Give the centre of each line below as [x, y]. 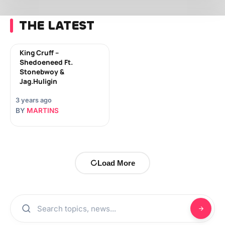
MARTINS [43, 110]
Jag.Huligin [38, 81]
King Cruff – [39, 53]
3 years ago [34, 100]
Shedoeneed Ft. [46, 62]
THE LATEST [57, 25]
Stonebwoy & [42, 72]
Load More [116, 163]
